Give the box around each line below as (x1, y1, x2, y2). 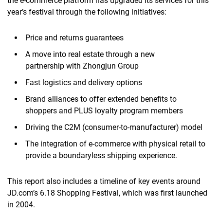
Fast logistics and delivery (25, 77, 114, 87)
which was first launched (122, 188, 207, 198)
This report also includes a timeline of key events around (7, 176, 200, 186)
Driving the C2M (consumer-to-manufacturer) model (25, 122, 202, 132)
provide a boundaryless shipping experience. (25, 150, 177, 160)
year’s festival (7, 7, 54, 17)
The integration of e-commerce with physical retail (25, 139, 197, 148)
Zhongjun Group (83, 61, 139, 71)
